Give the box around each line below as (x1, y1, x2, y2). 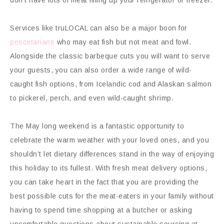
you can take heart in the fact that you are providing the (10, 177, 199, 186)
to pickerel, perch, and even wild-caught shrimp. (10, 93, 173, 102)
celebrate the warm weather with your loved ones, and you (10, 135, 209, 144)
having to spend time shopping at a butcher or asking (10, 205, 192, 214)
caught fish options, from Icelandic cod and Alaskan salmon (10, 79, 211, 88)
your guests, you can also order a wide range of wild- (10, 65, 192, 74)
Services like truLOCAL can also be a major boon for (10, 23, 187, 32)
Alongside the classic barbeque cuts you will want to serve (10, 51, 210, 60)
